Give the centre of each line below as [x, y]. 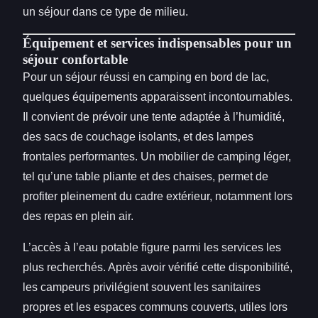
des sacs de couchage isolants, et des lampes [138, 136]
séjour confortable [75, 59]
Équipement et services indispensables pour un [157, 43]
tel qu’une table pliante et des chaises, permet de [146, 176]
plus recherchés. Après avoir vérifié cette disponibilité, [158, 267]
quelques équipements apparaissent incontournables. [158, 97]
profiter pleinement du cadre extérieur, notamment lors [158, 196]
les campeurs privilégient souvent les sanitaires [142, 287]
